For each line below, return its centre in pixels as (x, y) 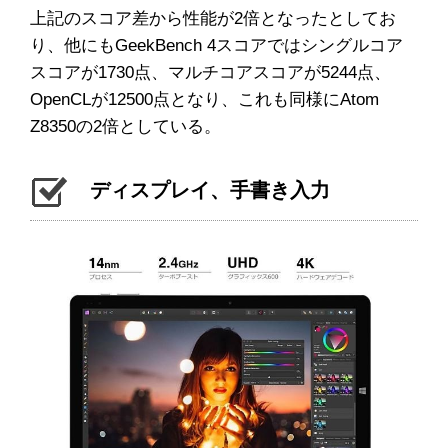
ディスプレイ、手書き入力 (210, 189)
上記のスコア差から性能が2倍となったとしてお (213, 18)
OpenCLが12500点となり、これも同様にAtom (204, 99)
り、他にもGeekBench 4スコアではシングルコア (216, 45)
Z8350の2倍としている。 (125, 126)
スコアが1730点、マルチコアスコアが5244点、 (210, 72)
